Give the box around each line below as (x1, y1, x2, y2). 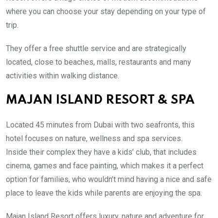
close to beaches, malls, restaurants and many (35, 57, 191, 67)
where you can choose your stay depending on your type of (6, 6, 206, 16)
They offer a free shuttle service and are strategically (6, 43, 186, 53)
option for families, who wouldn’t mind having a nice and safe (6, 174, 212, 184)
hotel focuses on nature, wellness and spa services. (6, 133, 182, 143)
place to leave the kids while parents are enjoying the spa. (6, 188, 202, 198)
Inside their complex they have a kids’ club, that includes (6, 147, 197, 157)
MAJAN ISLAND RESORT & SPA (6, 94, 195, 107)
